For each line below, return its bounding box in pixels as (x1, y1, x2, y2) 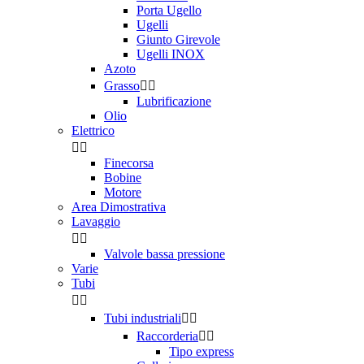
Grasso (104, 79, 140, 93)
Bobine (104, 171, 141, 184)
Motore (104, 185, 141, 199)
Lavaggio (71, 214, 120, 228)
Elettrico (71, 123, 115, 137)
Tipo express (169, 344, 234, 358)
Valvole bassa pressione (104, 247, 225, 261)
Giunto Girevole (136, 32, 220, 46)
